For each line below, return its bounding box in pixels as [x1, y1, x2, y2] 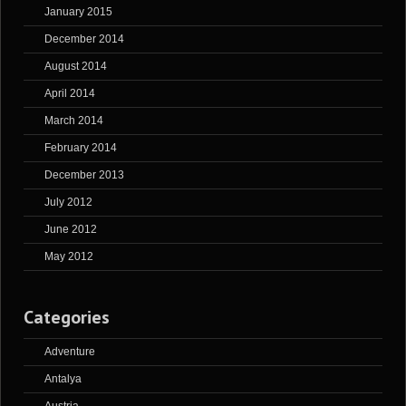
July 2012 [44, 196, 92, 209]
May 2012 [44, 250, 93, 264]
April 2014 [44, 87, 95, 101]
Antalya [44, 372, 82, 386]
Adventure [44, 345, 95, 359]
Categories [24, 305, 110, 330]
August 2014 [44, 60, 107, 73]
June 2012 [44, 223, 97, 237]
